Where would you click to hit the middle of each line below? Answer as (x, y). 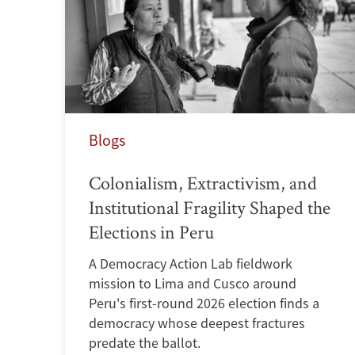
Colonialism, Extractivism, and (203, 182)
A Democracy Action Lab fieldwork (191, 263)
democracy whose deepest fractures (197, 323)
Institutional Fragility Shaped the (210, 207)
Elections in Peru (152, 231)
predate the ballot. (145, 342)
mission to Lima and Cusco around (193, 283)
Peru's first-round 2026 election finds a (204, 303)
